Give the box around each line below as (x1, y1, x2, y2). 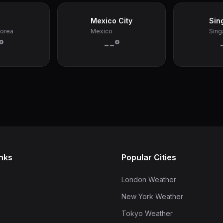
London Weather (121, 175, 176, 184)
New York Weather (121, 192, 183, 201)
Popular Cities (121, 152, 176, 162)
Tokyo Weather (121, 209, 173, 218)
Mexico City (90, 16, 132, 25)
